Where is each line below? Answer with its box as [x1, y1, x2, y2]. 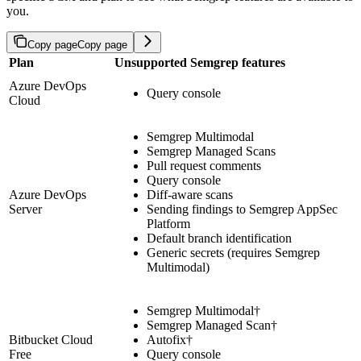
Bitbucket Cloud [9, 332, 93, 346]
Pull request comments [147, 158, 261, 172]
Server [9, 201, 42, 216]
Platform [147, 216, 190, 230]
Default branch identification [147, 230, 292, 245]
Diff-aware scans [147, 187, 233, 201]
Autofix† [147, 332, 193, 346]
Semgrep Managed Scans [147, 143, 276, 158]
